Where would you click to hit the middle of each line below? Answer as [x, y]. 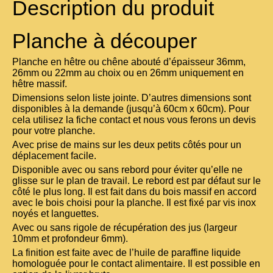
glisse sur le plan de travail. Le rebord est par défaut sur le [136, 181]
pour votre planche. [54, 131]
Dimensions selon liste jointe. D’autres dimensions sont [132, 98]
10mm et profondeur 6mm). [70, 239]
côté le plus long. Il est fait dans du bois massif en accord [134, 192]
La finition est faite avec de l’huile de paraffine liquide [126, 253]
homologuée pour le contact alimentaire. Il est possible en [136, 264]
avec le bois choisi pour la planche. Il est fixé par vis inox [134, 203]
